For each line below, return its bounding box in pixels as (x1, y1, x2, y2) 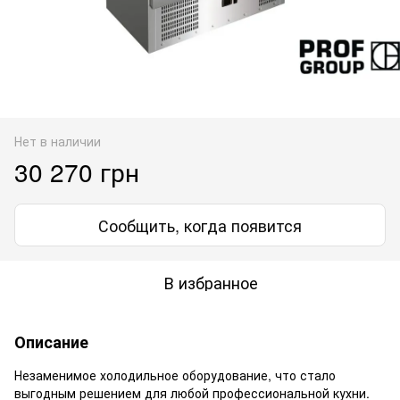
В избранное (163, 270, 258, 294)
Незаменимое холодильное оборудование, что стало (14, 365, 336, 384)
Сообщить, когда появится (98, 212, 302, 237)
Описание (14, 329, 88, 354)
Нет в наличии (14, 131, 101, 150)
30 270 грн (14, 153, 139, 189)
